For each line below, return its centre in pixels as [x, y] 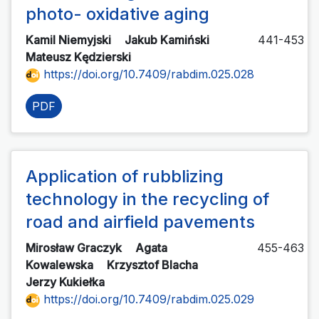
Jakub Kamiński [168, 40]
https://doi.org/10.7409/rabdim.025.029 [147, 299]
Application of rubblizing [125, 177]
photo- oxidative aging [117, 14]
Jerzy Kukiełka [67, 282]
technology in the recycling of [147, 199]
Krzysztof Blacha [154, 265]
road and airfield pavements [140, 222]
